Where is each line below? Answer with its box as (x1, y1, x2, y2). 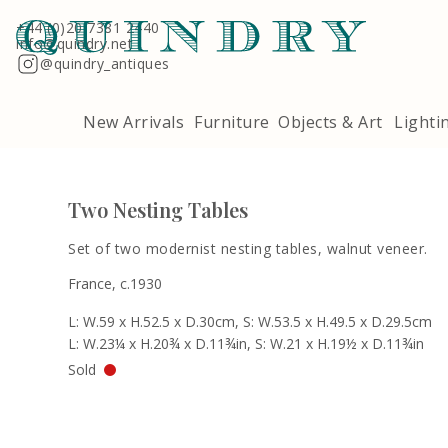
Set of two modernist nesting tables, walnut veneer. (68, 239, 428, 258)
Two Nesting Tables (68, 196, 249, 223)
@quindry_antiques (40, 54, 170, 73)
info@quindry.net (16, 34, 133, 53)
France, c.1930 (68, 274, 163, 293)
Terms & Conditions (32, 16, 154, 33)
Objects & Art (278, 111, 383, 133)
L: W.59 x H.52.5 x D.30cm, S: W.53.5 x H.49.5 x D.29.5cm (68, 312, 433, 331)
